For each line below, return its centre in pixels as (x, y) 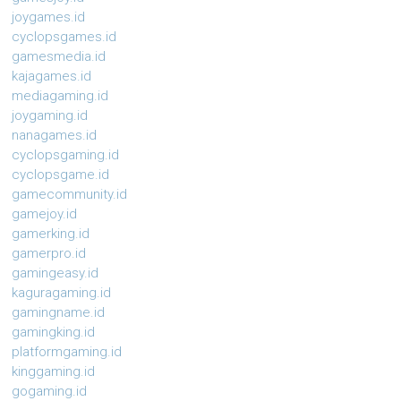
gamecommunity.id (70, 195)
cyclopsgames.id (64, 37)
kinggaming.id (54, 372)
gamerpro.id (49, 254)
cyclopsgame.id (61, 175)
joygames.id (49, 17)
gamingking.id (54, 333)
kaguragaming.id (62, 293)
